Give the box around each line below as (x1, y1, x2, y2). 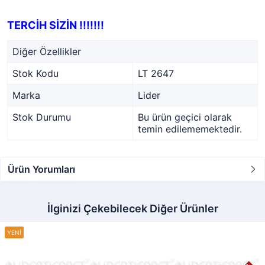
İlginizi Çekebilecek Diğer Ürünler (47, 202, 218, 215)
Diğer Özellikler (12, 46, 81, 57)
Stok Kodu (12, 67, 59, 79)
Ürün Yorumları (8, 163, 75, 175)
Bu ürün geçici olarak (138, 111, 232, 123)
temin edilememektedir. (138, 123, 242, 135)
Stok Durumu (12, 111, 71, 123)
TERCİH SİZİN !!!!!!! (7, 19, 104, 31)
